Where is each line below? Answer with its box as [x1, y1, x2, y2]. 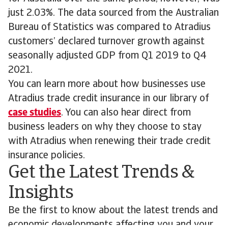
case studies [8, 108, 61, 118]
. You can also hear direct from [61, 108, 191, 118]
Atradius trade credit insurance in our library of [8, 94, 209, 104]
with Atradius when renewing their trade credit [8, 136, 211, 147]
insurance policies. [8, 151, 85, 161]
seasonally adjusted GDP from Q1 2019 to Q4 [8, 51, 207, 61]
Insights [8, 184, 74, 203]
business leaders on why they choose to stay [8, 122, 202, 132]
